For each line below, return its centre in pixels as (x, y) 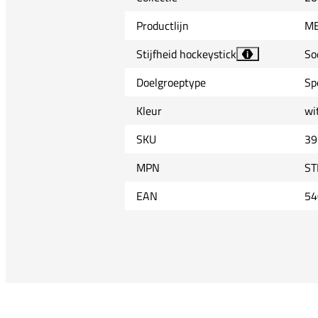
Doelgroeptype (171, 83)
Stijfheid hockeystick (186, 54)
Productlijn (162, 26)
